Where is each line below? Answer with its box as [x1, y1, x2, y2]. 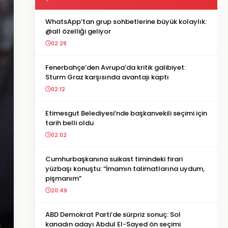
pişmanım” [45, 174, 81, 183]
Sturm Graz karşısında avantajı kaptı [45, 72, 169, 82]
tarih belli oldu [45, 118, 94, 128]
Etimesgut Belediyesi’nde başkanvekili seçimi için [45, 108, 207, 118]
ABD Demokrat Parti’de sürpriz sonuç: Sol [45, 210, 181, 219]
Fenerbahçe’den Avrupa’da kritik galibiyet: [45, 63, 186, 72]
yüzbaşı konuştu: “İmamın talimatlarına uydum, [45, 164, 205, 174]
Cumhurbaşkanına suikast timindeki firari [45, 154, 183, 164]
